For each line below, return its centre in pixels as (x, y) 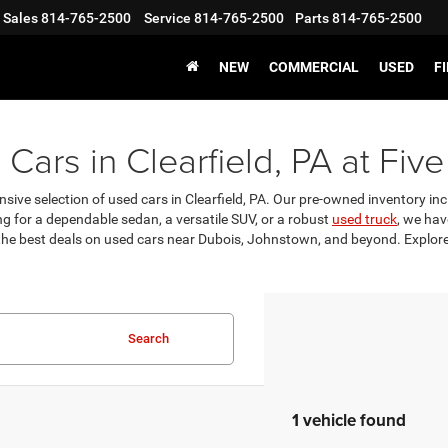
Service (167, 18)
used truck (364, 219)
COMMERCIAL (314, 67)
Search (148, 338)
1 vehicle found (348, 420)
